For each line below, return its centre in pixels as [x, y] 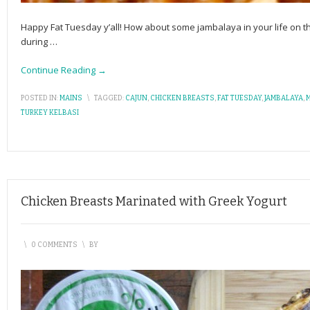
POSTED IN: [39, 98]
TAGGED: [109, 98]
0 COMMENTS [54, 245]
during [35, 42]
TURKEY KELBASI [50, 113]
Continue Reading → [64, 70]
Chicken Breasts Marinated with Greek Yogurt [154, 201]
